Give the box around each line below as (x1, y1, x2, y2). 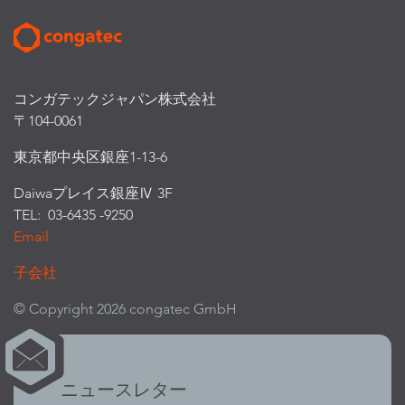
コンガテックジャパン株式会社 (14, 90, 216, 108)
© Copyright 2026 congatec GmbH (14, 300, 237, 318)
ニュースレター (61, 379, 187, 401)
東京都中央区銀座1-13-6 (14, 148, 167, 166)
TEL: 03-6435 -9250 (14, 206, 133, 224)
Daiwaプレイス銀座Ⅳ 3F (14, 184, 173, 202)
